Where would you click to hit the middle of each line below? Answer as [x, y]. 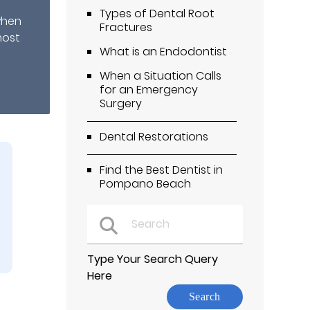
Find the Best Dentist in [162, 170]
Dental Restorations [154, 136]
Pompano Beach [146, 183]
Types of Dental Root [157, 13]
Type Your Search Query [153, 259]
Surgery [121, 103]
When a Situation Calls [161, 75]
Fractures [126, 27]
